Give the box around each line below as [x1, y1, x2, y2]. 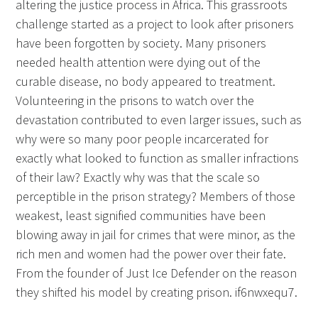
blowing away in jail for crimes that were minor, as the [16, 226, 296, 243]
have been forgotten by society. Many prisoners [16, 35, 267, 52]
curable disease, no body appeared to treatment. [16, 73, 276, 90]
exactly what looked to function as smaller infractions [16, 150, 300, 167]
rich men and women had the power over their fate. [16, 246, 287, 263]
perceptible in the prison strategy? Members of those [16, 188, 296, 205]
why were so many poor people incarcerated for [16, 131, 269, 148]
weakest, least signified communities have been [16, 207, 266, 224]
